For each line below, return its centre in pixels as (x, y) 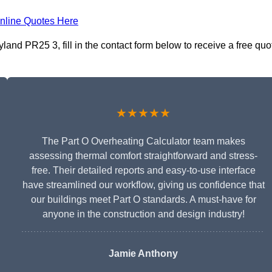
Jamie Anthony (143, 254)
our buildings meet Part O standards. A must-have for (143, 200)
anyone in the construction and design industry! (143, 214)
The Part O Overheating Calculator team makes (143, 141)
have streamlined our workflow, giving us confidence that (143, 185)
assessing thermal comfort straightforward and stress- (143, 156)
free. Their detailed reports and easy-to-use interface (143, 171)
